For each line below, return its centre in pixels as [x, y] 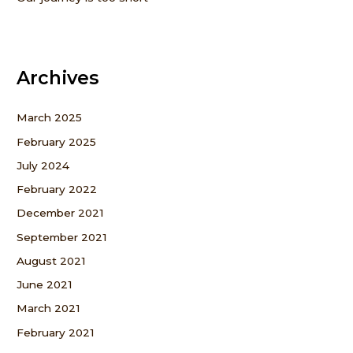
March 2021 [49, 308]
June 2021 [45, 285]
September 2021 [62, 237]
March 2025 [50, 118]
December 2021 [61, 213]
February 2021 [56, 332]
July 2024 [43, 165]
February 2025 [57, 141]
